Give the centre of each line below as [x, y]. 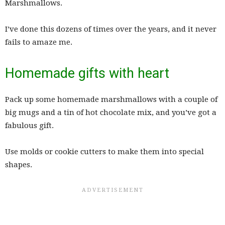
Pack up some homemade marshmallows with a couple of [111, 99]
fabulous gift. [29, 125]
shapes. [19, 164]
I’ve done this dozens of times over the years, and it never [111, 29]
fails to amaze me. [39, 42]
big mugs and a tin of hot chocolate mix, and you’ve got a [111, 112]
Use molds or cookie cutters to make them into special [104, 151]
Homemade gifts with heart [87, 73]
